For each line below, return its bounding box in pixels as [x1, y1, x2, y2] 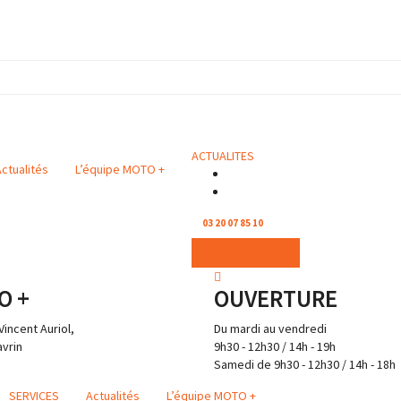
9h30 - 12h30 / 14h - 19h [213, 337, 336, 354]
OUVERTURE [213, 282, 337, 313]
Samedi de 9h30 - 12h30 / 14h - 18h [213, 355, 396, 372]
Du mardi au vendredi [213, 320, 327, 337]
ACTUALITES [192, 147, 254, 164]
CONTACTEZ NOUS [202, 245, 289, 259]
